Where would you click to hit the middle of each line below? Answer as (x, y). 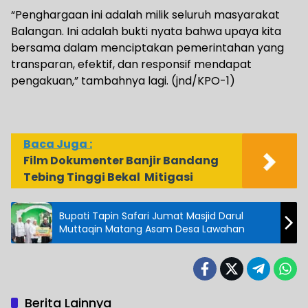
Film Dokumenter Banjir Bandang (122, 160)
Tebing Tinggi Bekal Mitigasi (109, 177)
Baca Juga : (58, 144)
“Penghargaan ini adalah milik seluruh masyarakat (145, 14)
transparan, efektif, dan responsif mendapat (131, 64)
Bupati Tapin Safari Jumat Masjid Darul (151, 216)
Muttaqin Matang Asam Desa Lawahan (152, 229)
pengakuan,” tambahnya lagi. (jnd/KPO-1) (123, 80)
